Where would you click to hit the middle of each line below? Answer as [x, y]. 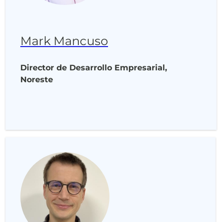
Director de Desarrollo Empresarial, [94, 68]
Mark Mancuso [64, 41]
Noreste [37, 80]
